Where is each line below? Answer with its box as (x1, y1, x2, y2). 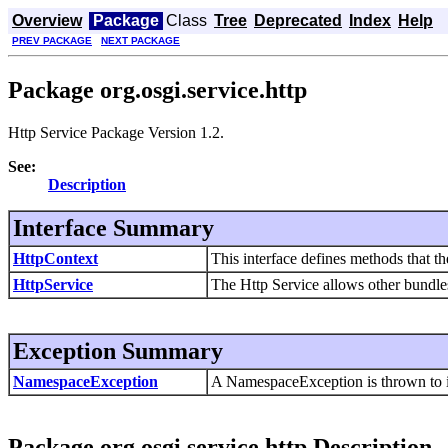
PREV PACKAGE (12, 35, 92, 46)
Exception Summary (13, 337, 223, 364)
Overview (12, 12, 82, 29)
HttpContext (13, 249, 98, 267)
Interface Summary (13, 214, 214, 241)
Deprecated (254, 12, 342, 29)
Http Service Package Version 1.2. (8, 123, 224, 141)
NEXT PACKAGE (101, 35, 180, 46)
